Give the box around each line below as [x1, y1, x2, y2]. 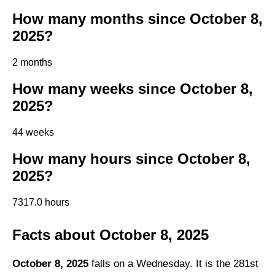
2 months [12, 57, 52, 68]
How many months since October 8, [12, 10, 263, 28]
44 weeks [12, 126, 54, 137]
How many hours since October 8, [12, 150, 250, 167]
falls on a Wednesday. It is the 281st [88, 257, 258, 269]
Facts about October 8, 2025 [12, 226, 209, 243]
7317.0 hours [12, 196, 69, 207]
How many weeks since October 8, [12, 80, 253, 97]
